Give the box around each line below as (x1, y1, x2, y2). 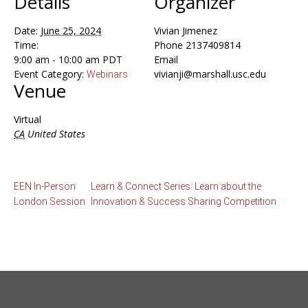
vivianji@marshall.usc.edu (154, 67, 266, 80)
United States (27, 126, 85, 140)
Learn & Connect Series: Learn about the (90, 180, 261, 192)
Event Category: (14, 67, 84, 80)
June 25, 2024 (41, 23, 101, 37)
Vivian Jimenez (154, 23, 217, 37)
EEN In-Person (14, 180, 76, 192)
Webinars (87, 68, 128, 80)
